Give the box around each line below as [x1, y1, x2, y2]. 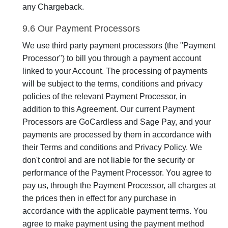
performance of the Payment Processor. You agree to [22, 168, 212, 177]
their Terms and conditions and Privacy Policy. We [22, 143, 202, 152]
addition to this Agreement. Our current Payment [22, 105, 194, 113]
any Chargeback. [22, 3, 84, 11]
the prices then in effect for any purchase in [22, 194, 176, 203]
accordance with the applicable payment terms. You [22, 207, 208, 215]
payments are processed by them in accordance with [22, 130, 211, 139]
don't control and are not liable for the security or [22, 156, 194, 164]
